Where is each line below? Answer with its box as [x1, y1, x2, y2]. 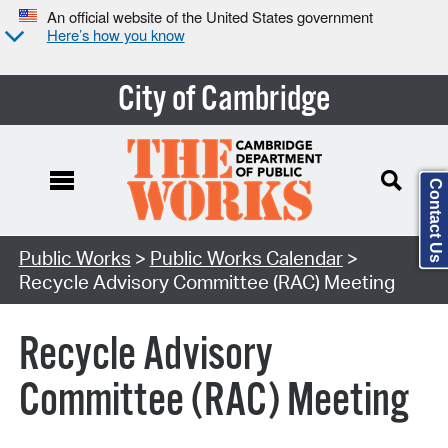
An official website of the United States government [46, 6, 373, 28]
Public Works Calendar [149, 245, 343, 270]
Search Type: [19, 233, 129, 258]
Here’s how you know [46, 24, 185, 46]
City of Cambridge [117, 77, 331, 122]
